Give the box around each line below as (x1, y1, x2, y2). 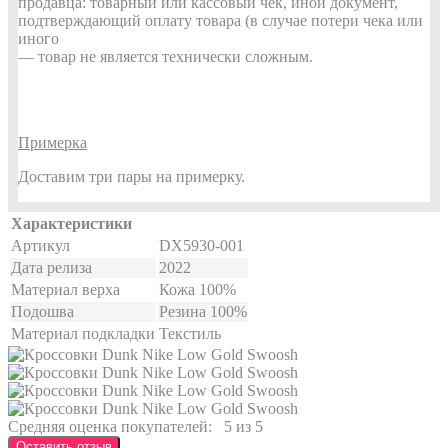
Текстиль (159, 325, 221, 343)
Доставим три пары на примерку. (18, 168, 245, 186)
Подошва (11, 303, 74, 321)
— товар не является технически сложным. (18, 48, 313, 66)
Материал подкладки (11, 325, 155, 343)
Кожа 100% (159, 281, 236, 299)
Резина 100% (159, 303, 247, 321)
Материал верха (11, 281, 120, 299)
